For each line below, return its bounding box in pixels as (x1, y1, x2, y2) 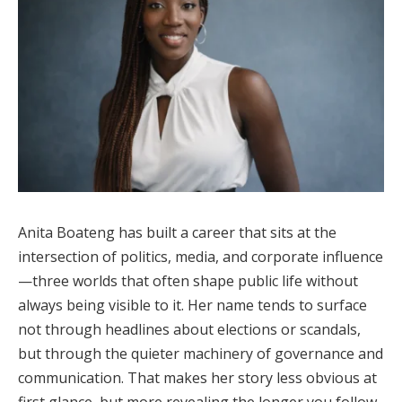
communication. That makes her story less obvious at (18, 367, 377, 388)
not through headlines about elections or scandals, (18, 319, 361, 339)
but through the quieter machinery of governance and (18, 343, 383, 363)
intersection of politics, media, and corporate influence (18, 246, 383, 267)
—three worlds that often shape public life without (18, 270, 358, 291)
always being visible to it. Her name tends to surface (18, 294, 367, 315)
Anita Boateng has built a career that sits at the (18, 222, 336, 242)
